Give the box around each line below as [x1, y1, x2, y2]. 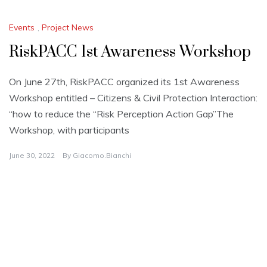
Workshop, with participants [9, 123, 129, 136]
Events [9, 21, 35, 33]
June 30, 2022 [9, 150, 55, 160]
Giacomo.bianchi [73, 150, 131, 160]
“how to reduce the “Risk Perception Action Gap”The [9, 107, 234, 120]
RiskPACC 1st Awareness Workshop [9, 42, 251, 62]
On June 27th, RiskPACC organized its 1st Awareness [9, 75, 240, 88]
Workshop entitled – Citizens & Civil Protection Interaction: [9, 91, 257, 104]
